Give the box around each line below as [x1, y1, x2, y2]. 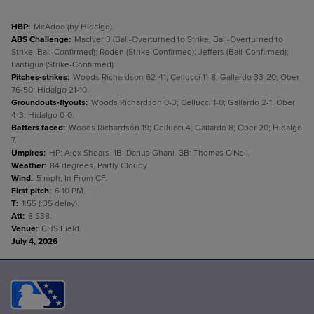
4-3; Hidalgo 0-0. [11, 110, 74, 121]
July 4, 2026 [11, 236, 57, 247]
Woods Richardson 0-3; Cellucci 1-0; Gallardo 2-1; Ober [91, 97, 295, 108]
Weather [11, 161, 44, 171]
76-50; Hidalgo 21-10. [11, 85, 89, 95]
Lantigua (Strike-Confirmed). [11, 60, 116, 70]
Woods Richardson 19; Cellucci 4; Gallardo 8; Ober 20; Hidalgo [69, 123, 302, 133]
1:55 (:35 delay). [22, 198, 79, 209]
